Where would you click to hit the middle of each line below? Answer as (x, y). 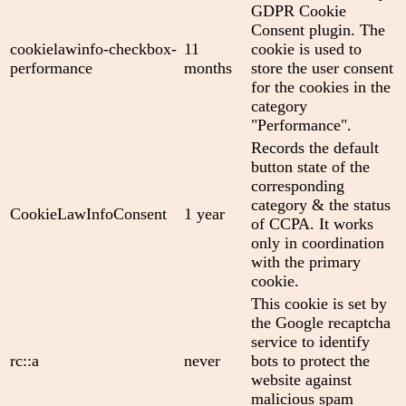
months (208, 68)
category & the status (321, 205)
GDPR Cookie (299, 11)
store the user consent (322, 68)
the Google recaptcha (321, 323)
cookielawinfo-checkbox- (93, 49)
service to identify (310, 342)
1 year (204, 214)
